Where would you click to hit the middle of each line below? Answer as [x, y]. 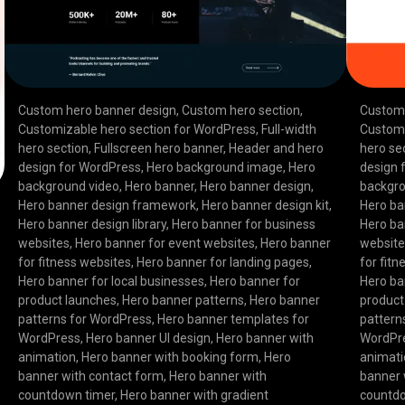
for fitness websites [74, 263]
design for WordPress [79, 168]
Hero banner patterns [183, 301]
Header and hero [276, 149]
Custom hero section [240, 111]
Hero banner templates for [233, 320]
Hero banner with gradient [194, 396]
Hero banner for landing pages [222, 263]
